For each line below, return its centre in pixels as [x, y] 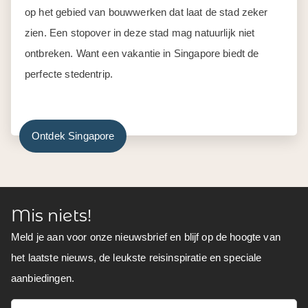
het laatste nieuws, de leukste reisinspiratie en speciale [136, 257]
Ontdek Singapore [73, 135]
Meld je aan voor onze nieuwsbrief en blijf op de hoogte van [146, 236]
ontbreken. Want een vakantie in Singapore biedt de [142, 53]
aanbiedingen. [43, 278]
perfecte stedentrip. [69, 74]
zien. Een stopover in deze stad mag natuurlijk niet [140, 32]
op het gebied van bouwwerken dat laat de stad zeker [146, 12]
